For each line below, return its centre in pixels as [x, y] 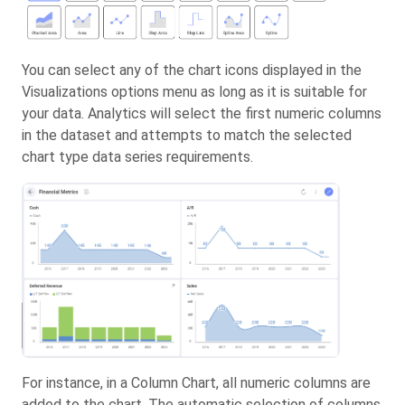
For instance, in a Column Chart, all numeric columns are [196, 383]
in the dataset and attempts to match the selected [187, 136]
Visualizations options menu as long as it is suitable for [194, 92]
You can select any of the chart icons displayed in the [192, 71]
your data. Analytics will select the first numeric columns [202, 114]
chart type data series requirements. [137, 157]
